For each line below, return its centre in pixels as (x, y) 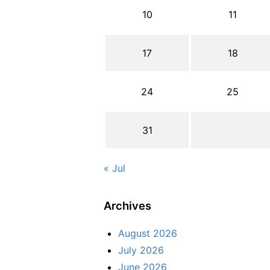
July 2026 (141, 250)
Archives (127, 206)
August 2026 (148, 234)
